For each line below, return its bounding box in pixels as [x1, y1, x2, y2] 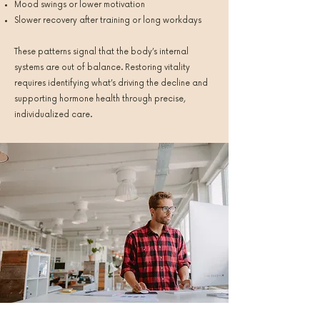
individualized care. [14, 110, 92, 119]
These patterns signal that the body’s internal [14, 47, 189, 56]
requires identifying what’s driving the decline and [14, 79, 208, 88]
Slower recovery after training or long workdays [14, 16, 201, 25]
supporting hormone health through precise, [14, 94, 185, 104]
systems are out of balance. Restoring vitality [14, 63, 190, 72]
